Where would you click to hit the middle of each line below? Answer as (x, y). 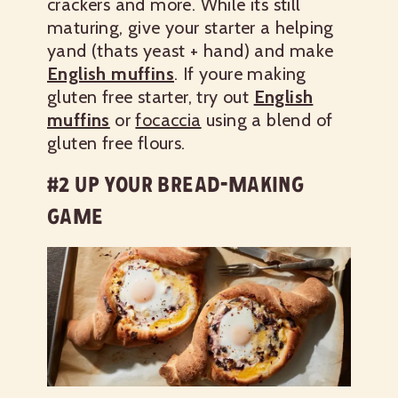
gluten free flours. (116, 143)
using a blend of (267, 119)
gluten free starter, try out (151, 96)
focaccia (168, 119)
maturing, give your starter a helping (191, 27)
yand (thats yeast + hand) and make (191, 50)
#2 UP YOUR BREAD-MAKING (176, 184)
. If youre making (240, 73)
